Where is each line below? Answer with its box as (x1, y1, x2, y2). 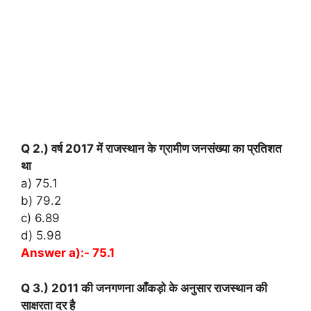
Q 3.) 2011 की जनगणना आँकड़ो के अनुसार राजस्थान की (21, 280, 267, 295)
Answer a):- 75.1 (21, 246, 115, 260)
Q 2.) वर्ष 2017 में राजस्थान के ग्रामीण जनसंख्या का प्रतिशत (21, 142, 282, 156)
